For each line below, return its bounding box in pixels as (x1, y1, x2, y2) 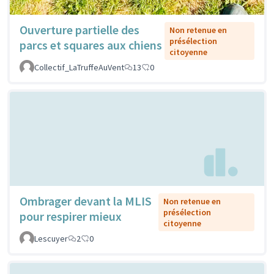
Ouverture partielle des (20, 22, 139, 38)
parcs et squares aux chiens (20, 37, 162, 53)
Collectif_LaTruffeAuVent (34, 62, 124, 73)
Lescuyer (34, 232, 68, 244)
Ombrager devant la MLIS (20, 193, 152, 209)
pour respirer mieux (20, 208, 122, 224)
